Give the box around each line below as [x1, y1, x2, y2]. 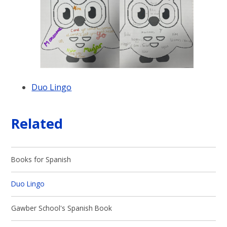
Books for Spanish [11, 154, 71, 164]
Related [11, 113, 63, 133]
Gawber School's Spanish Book [11, 203, 112, 213]
